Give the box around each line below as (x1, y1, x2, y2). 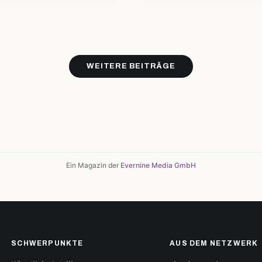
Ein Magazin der (66, 161, 120, 170)
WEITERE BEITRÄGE (87, 62, 175, 70)
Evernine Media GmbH (120, 161, 196, 170)
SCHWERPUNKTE (11, 239, 84, 247)
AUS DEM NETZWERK (170, 239, 258, 247)
